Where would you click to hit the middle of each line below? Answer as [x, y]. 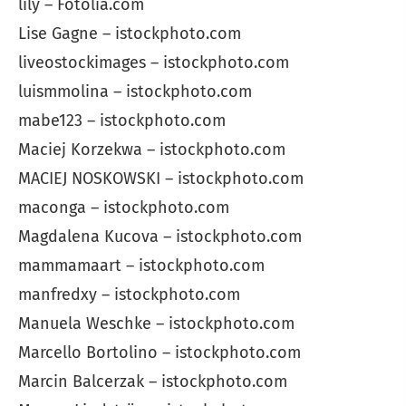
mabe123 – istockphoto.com [122, 121]
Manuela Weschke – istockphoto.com [156, 324]
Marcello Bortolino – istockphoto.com [159, 353]
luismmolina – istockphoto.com [135, 92]
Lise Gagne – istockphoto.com [130, 34]
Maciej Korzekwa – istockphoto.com [152, 150]
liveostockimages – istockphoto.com [154, 63]
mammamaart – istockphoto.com [141, 266]
